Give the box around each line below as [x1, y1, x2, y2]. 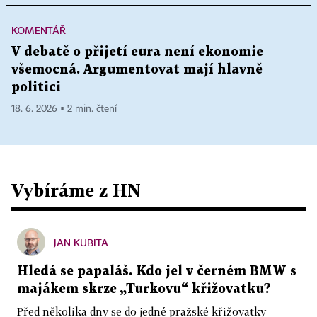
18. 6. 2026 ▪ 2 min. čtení [11, 104, 117, 114]
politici [11, 81, 61, 93]
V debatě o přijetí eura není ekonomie [11, 46, 263, 58]
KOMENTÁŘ [11, 24, 66, 36]
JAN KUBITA [54, 236, 108, 248]
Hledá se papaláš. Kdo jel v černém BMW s [17, 265, 296, 277]
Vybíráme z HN [11, 180, 141, 200]
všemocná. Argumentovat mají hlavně [11, 64, 263, 76]
